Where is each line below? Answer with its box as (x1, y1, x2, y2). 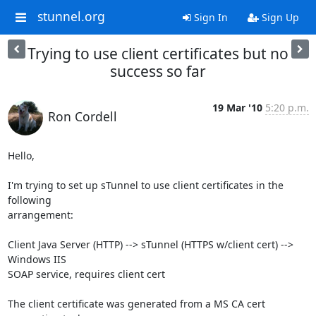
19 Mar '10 (212, 101, 262, 114)
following (7, 193, 51, 207)
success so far (110, 61, 206, 81)
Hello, (7, 149, 35, 162)
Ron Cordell (47, 108, 117, 125)
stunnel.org (37, 8, 105, 25)
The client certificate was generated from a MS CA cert (7, 297, 265, 310)
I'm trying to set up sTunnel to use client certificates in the (7, 178, 284, 192)
